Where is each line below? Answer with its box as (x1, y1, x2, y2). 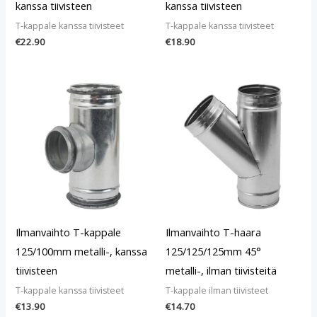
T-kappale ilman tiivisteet (166, 284, 268, 296)
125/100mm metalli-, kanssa (16, 243, 148, 258)
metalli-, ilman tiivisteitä (166, 263, 277, 277)
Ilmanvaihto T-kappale (16, 224, 122, 239)
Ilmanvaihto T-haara (166, 224, 261, 239)
